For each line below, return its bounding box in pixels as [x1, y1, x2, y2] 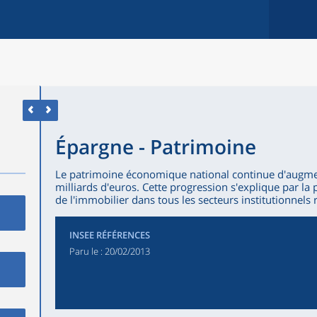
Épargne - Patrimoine [54, 133, 256, 160]
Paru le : [69, 245, 105, 258]
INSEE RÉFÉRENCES [69, 229, 150, 241]
